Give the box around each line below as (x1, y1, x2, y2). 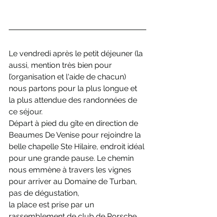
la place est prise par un (9, 200, 96, 210)
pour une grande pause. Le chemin (9, 154, 136, 163)
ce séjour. (9, 107, 43, 117)
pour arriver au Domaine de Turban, (9, 177, 139, 186)
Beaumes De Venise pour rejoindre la (9, 130, 143, 140)
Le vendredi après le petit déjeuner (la (9, 49, 145, 59)
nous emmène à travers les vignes (9, 165, 133, 175)
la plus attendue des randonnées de (9, 95, 139, 105)
